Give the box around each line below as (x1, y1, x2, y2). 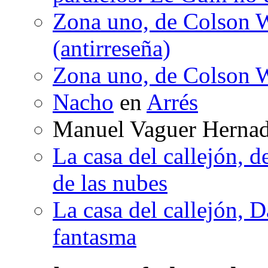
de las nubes (53, 170, 167, 196)
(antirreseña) (53, 35, 170, 62)
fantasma (53, 224, 136, 250)
